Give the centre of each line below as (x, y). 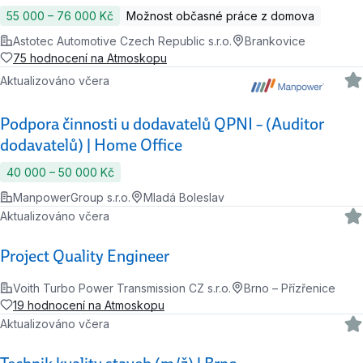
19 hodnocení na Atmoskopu (89, 305)
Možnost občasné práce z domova (220, 15)
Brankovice (275, 41)
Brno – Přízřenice (290, 288)
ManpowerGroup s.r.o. (72, 197)
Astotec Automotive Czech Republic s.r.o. (122, 41)
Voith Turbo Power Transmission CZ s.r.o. (122, 288)
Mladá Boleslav (184, 197)
